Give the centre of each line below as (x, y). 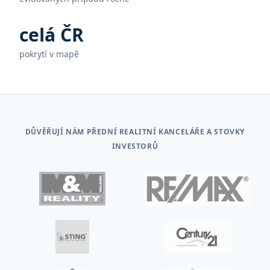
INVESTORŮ (135, 146)
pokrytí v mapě (49, 54)
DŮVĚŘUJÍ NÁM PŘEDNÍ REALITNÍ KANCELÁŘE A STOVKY (135, 132)
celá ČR (52, 35)
